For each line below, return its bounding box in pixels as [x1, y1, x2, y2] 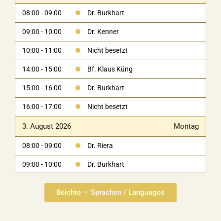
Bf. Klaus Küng [87, 65, 133, 74]
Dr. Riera [87, 142, 113, 150]
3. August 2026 [22, 122, 71, 131]
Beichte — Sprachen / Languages [56, 188, 165, 197]
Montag [174, 122, 199, 131]
